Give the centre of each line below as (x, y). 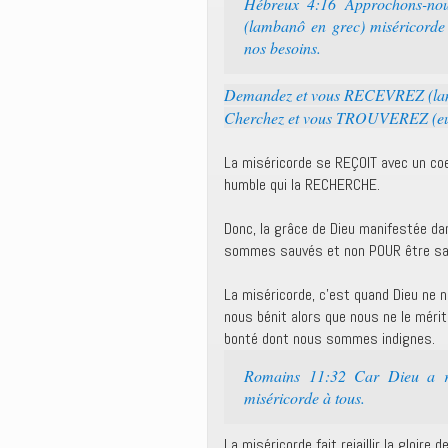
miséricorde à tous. (304, 397)
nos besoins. (282, 47)
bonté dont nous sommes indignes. (329, 338)
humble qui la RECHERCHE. (302, 184)
